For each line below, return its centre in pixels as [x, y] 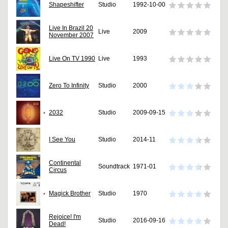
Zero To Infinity [69, 86]
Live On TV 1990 [72, 59]
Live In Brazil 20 [71, 28]
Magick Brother [70, 194]
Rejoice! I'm [65, 217]
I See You [62, 140]
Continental [65, 163]
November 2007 [71, 35]
